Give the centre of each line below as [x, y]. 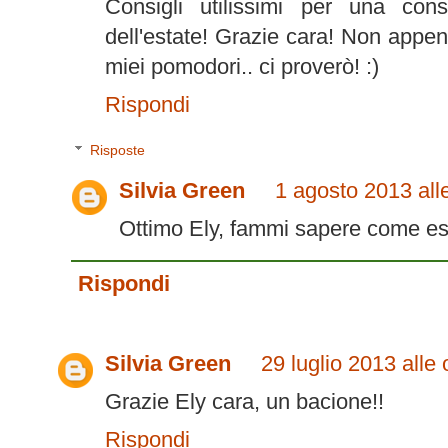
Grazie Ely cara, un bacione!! [244, 401]
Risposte [118, 150]
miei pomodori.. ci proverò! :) [242, 66]
